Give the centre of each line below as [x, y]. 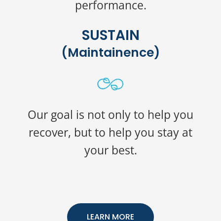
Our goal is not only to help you [110, 114]
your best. [110, 150]
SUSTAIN [110, 35]
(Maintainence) [110, 53]
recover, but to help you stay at [110, 132]
